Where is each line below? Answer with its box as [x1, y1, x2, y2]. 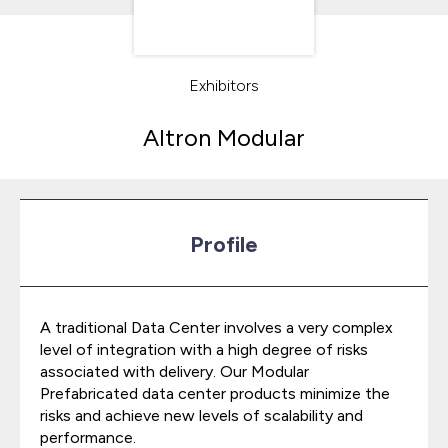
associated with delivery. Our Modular [40, 362, 309, 381]
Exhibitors [188, 76, 259, 95]
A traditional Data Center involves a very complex [40, 318, 393, 337]
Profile [190, 231, 258, 258]
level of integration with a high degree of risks [40, 340, 368, 359]
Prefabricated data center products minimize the [40, 384, 390, 403]
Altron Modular [142, 123, 305, 152]
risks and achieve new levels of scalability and [40, 406, 363, 425]
